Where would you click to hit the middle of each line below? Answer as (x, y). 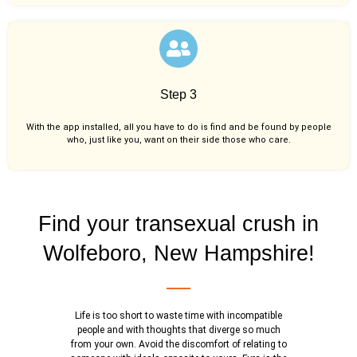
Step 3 (178, 94)
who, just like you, (105, 139)
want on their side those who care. (217, 139)
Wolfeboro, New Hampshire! (178, 254)
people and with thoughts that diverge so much (178, 330)
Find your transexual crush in (178, 224)
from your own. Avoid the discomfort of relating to (178, 345)
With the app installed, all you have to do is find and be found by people (178, 127)
